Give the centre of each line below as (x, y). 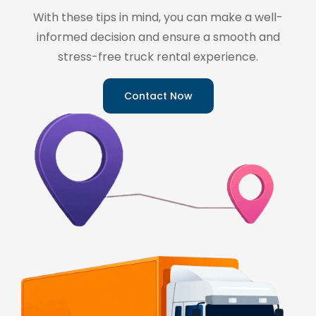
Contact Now (158, 96)
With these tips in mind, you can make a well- (158, 17)
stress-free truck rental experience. (158, 56)
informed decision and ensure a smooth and (158, 37)
